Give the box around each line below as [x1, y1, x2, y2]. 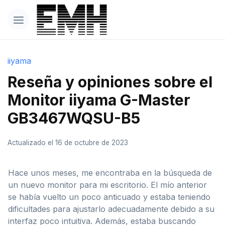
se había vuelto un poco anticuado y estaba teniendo [8, 191, 210, 202]
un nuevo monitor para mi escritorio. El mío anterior [8, 179, 207, 190]
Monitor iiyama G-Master [8, 90, 190, 109]
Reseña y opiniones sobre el [8, 72, 212, 91]
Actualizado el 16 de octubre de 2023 [8, 138, 128, 147]
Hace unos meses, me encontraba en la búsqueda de [8, 167, 212, 178]
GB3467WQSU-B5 [8, 108, 140, 127]
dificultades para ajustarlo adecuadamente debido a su [8, 203, 214, 214]
